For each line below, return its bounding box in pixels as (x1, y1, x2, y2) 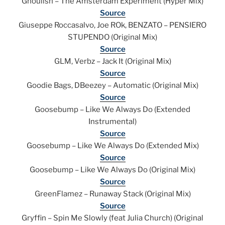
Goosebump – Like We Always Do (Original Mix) (30, 165, 195, 175)
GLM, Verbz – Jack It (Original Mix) (54, 57, 171, 66)
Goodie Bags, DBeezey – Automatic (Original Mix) (27, 81, 198, 90)
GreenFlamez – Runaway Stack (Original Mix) (34, 189, 191, 199)
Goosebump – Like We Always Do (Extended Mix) (26, 141, 199, 151)
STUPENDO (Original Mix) (68, 33, 157, 42)
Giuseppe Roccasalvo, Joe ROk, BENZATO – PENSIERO (19, 21, 206, 30)
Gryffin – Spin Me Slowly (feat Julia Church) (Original (22, 213, 203, 223)
